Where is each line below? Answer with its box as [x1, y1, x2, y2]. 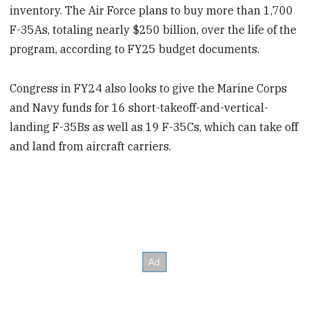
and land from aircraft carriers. [10, 139, 172, 154]
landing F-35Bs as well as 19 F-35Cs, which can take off [10, 120, 299, 134]
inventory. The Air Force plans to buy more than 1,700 [10, 3, 294, 18]
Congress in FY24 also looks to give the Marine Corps [10, 81, 288, 96]
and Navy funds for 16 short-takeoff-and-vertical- [10, 101, 269, 115]
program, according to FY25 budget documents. [10, 42, 260, 57]
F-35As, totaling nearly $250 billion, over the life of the [10, 23, 297, 37]
